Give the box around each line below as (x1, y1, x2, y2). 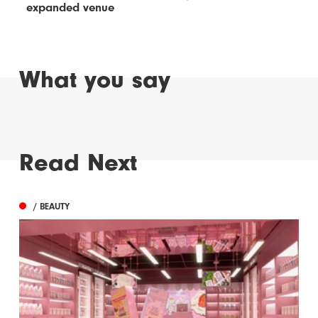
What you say (19, 65, 171, 94)
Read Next (19, 148, 138, 177)
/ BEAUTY (33, 201, 70, 212)
